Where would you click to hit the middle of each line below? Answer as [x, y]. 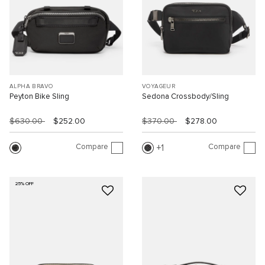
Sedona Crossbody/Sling [185, 96]
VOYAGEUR [159, 86]
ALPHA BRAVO [31, 86]
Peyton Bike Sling [39, 96]
